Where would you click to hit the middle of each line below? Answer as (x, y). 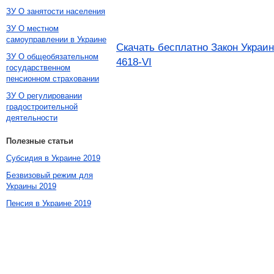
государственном (38, 68)
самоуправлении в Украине (56, 39)
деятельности (32, 118)
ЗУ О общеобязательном (52, 57)
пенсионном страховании (53, 79)
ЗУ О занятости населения (56, 11)
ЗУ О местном (32, 28)
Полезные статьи (40, 141)
